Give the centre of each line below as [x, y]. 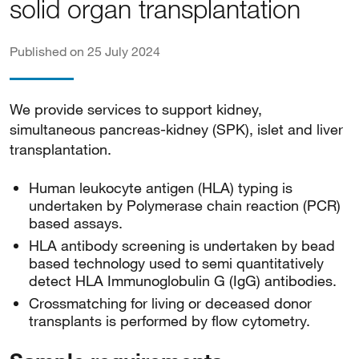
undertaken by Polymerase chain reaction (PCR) [185, 205]
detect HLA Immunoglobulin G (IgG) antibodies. [183, 280]
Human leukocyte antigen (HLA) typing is [161, 188]
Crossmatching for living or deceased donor [170, 303]
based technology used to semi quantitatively [176, 263]
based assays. [76, 223]
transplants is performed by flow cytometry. [169, 321]
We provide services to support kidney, [136, 109]
